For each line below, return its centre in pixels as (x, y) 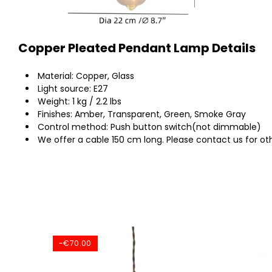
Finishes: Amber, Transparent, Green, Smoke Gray (142, 114)
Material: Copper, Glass (86, 76)
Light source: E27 (73, 89)
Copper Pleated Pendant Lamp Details (137, 48)
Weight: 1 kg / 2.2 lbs (80, 101)
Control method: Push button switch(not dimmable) (149, 127)
